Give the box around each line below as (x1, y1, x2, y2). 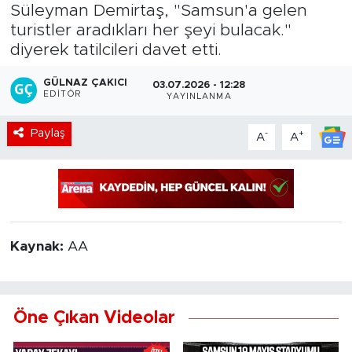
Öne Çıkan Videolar (13, 310, 175, 328)
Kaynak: (9, 240, 68, 255)
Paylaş (30, 127, 65, 140)
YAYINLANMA (166, 92, 232, 101)
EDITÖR (43, 90, 81, 99)
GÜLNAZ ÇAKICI (43, 78, 128, 89)
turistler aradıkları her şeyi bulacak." (9, 21, 291, 38)
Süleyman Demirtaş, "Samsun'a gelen (9, 2, 307, 19)
